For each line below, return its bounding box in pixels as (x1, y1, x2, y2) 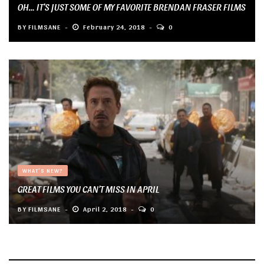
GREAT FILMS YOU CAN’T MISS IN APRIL (18, 183, 159, 194)
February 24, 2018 (81, 22, 147, 31)
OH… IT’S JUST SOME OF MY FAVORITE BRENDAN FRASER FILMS (18, 1, 246, 13)
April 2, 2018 (81, 204, 128, 213)
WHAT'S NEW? (22, 166, 63, 174)
